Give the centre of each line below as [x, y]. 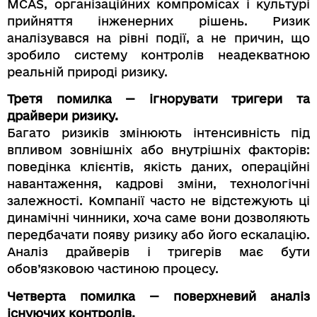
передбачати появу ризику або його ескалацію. [158, 235]
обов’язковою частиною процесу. [113, 269]
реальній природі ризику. [87, 71]
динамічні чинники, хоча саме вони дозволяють [158, 218]
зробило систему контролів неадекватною [158, 54]
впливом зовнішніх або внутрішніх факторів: [158, 150]
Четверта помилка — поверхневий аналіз [158, 296]
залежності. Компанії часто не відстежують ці [158, 201]
